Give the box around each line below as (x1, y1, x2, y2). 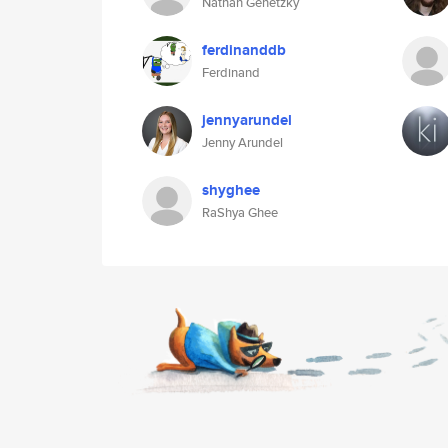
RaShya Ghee (202, 203, 278, 222)
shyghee (202, 179, 260, 201)
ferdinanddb (202, 39, 286, 61)
